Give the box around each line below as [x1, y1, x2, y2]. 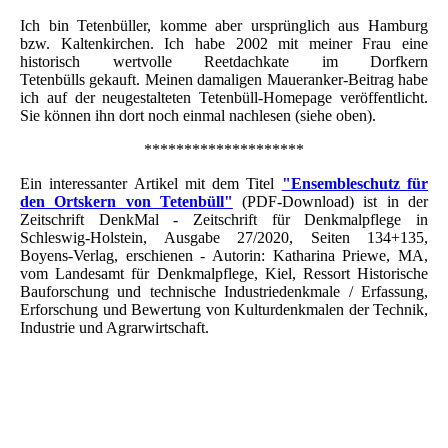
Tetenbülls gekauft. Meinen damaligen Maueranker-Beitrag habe [20, 71, 428, 89]
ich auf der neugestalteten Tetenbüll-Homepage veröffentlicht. [20, 89, 428, 107]
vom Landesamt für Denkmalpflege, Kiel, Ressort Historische [20, 265, 428, 283]
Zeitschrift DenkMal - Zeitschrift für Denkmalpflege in [20, 211, 428, 229]
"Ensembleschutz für [281, 175, 429, 193]
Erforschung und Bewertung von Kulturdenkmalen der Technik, [20, 301, 428, 319]
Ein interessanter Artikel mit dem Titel [20, 175, 282, 193]
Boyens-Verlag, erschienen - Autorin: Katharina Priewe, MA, [20, 247, 428, 265]
